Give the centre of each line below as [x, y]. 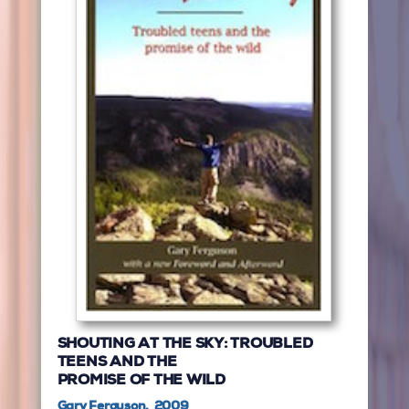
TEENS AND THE [117, 363]
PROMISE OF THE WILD [141, 381]
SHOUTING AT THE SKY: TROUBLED [185, 345]
